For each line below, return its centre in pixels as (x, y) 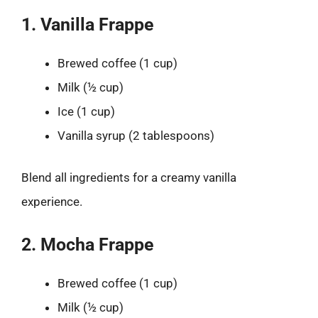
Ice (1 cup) (86, 111)
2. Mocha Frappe (88, 244)
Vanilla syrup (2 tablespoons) (136, 135)
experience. (52, 202)
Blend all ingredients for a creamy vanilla (129, 177)
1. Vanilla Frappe (88, 24)
